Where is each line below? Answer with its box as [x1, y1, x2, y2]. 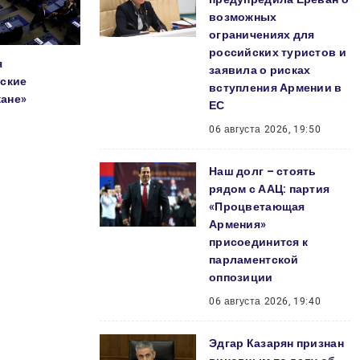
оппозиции [209, 271, 273, 284]
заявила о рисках [209, 63, 311, 76]
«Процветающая [209, 200, 305, 213]
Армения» [209, 218, 267, 231]
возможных [209, 10, 277, 23]
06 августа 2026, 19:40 [209, 296, 321, 307]
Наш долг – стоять [209, 165, 317, 178]
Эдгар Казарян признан [209, 337, 344, 350]
